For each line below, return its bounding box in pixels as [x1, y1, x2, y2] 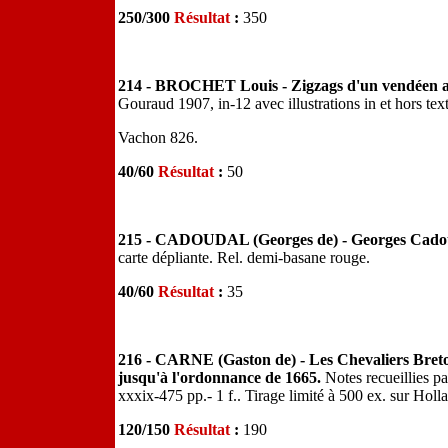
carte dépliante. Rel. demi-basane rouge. [118, 249, 370, 266]
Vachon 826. [118, 129, 198, 146]
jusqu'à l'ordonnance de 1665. [118, 369, 321, 386]
